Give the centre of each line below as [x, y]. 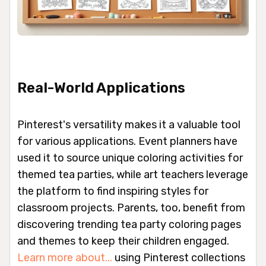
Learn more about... [65, 257]
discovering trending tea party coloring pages [129, 224]
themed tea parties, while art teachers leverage [133, 174]
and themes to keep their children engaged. [123, 241]
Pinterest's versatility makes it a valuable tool [129, 124]
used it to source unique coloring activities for [130, 158]
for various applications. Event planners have [127, 141]
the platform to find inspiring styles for [113, 191]
